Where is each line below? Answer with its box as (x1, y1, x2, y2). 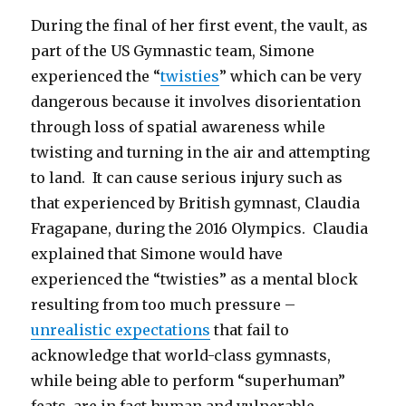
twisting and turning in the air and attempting (31, 143, 371, 162)
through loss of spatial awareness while (31, 118, 326, 137)
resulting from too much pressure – (31, 295, 296, 314)
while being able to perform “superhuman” (31, 372, 346, 391)
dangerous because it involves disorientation (31, 92, 362, 111)
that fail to (210, 321, 290, 340)
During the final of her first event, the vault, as (31, 16, 369, 35)
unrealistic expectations (31, 321, 211, 340)
